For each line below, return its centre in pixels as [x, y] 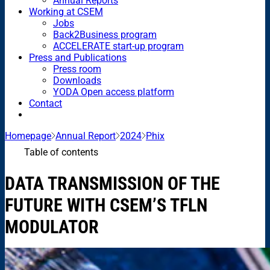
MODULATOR [52, 227]
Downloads [77, 80]
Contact [46, 103]
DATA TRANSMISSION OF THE [112, 183]
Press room [77, 69]
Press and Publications [78, 57]
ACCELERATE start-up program [118, 46]
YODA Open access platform [114, 92]
